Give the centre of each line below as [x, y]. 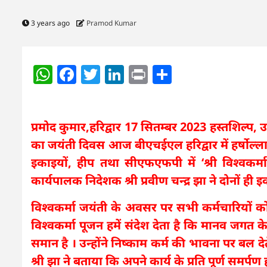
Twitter [131, 74]
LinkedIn [163, 74]
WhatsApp [99, 74]
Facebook [119, 74]
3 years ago [50, 23]
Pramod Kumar [111, 23]
